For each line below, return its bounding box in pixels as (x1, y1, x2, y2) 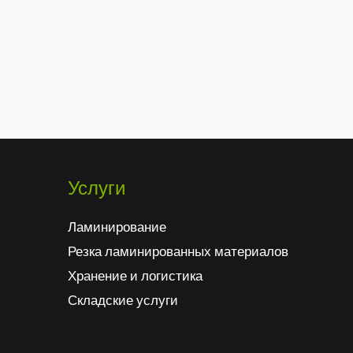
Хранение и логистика (68, 268, 203, 284)
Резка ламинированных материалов (68, 243, 288, 260)
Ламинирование (68, 219, 166, 236)
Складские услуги (68, 292, 178, 309)
